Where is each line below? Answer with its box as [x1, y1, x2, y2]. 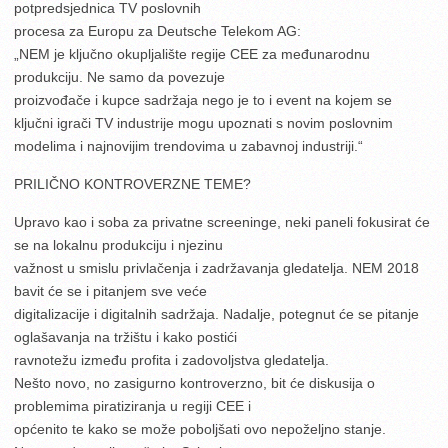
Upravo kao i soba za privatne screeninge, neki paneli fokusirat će [14, 213, 430, 230]
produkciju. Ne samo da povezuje [14, 68, 225, 85]
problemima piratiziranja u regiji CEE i [14, 397, 251, 414]
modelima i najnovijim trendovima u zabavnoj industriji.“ [14, 137, 363, 154]
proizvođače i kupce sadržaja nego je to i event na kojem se [14, 91, 392, 108]
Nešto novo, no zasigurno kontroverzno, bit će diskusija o [14, 374, 375, 391]
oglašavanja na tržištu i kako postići [14, 328, 237, 345]
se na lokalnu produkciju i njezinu [14, 236, 223, 253]
